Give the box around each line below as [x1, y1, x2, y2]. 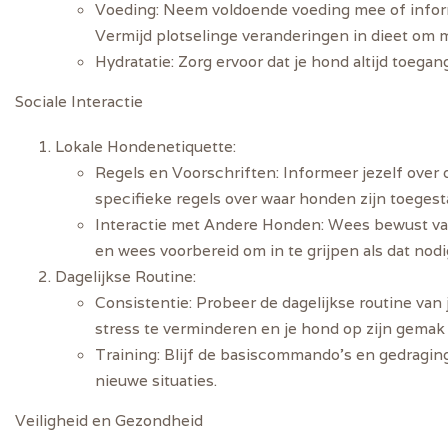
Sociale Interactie [15, 91, 143, 112]
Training [95, 343, 157, 364]
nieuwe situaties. [95, 369, 217, 390]
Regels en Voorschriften [95, 161, 276, 182]
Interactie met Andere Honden [95, 213, 321, 234]
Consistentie [95, 291, 189, 312]
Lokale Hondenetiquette [55, 135, 233, 156]
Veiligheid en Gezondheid [15, 409, 203, 430]
